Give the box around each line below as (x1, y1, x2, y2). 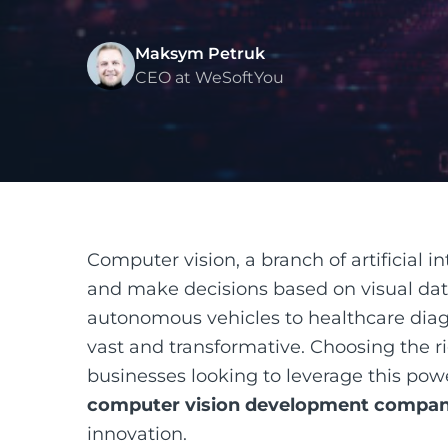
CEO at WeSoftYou (135, 68, 284, 87)
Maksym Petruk (135, 44, 265, 63)
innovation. (87, 423, 187, 445)
